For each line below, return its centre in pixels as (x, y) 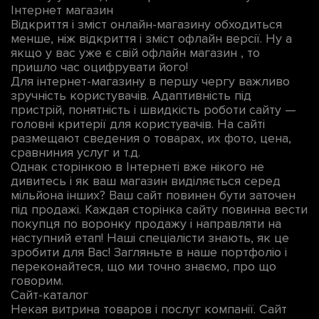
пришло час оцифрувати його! (99, 67)
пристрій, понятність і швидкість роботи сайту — (153, 110)
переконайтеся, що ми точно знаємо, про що (143, 267)
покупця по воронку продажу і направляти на (146, 224)
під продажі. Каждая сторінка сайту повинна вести (159, 210)
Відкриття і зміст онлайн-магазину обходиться (146, 25)
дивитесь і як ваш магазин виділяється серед (146, 181)
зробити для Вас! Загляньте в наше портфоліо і (149, 252)
